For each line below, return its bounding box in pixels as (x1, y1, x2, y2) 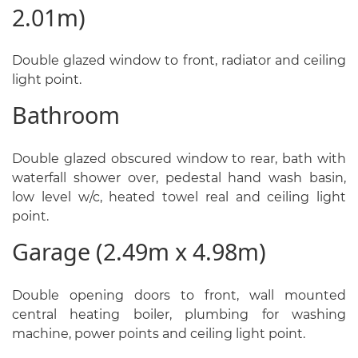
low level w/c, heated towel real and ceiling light (12, 189, 346, 205)
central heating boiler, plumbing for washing (12, 306, 346, 322)
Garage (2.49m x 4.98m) (12, 235, 266, 267)
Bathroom (12, 99, 120, 131)
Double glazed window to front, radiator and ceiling (12, 53, 346, 69)
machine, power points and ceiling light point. (12, 325, 305, 341)
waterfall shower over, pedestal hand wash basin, (12, 169, 346, 185)
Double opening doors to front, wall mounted (12, 287, 346, 303)
